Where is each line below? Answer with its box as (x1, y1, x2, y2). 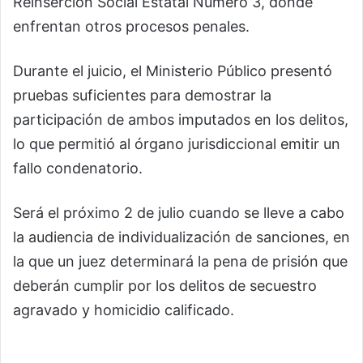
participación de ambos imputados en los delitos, (13, 111, 348, 129)
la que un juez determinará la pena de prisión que (13, 253, 348, 271)
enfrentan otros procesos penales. (13, 18, 250, 36)
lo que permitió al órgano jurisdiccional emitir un (13, 135, 340, 153)
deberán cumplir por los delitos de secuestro (13, 277, 317, 295)
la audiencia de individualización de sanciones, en (13, 228, 350, 246)
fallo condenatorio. (13, 160, 143, 177)
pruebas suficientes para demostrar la (13, 87, 271, 105)
